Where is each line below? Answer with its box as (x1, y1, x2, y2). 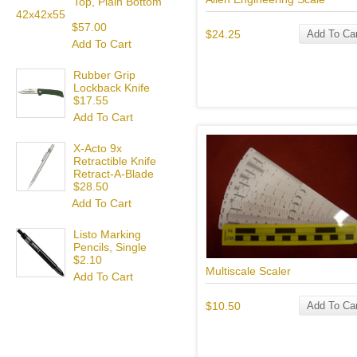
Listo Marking (73, 228, 141, 241)
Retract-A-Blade (73, 167, 154, 180)
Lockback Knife (73, 81, 150, 94)
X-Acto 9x (73, 142, 122, 155)
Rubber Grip (73, 69, 135, 81)
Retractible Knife (73, 155, 156, 167)
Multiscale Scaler (206, 264, 291, 277)
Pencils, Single (73, 241, 147, 253)
